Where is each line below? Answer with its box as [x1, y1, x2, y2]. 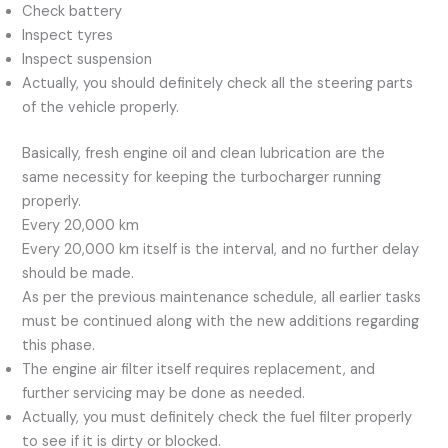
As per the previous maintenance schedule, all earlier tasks [22, 287, 422, 307]
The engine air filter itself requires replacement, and [22, 359, 376, 379]
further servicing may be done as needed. [22, 383, 306, 403]
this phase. [22, 335, 96, 355]
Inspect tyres [22, 25, 114, 45]
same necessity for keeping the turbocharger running [22, 167, 382, 187]
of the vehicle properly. [22, 97, 180, 117]
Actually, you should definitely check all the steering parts [22, 73, 414, 93]
